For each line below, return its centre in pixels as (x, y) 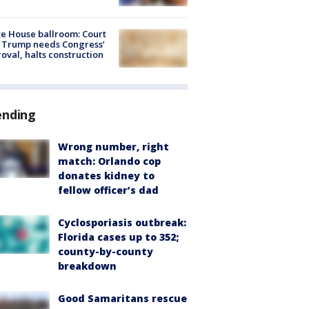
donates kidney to (106, 176)
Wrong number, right (113, 147)
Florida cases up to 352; (118, 237)
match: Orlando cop (109, 161)
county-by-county (106, 252)
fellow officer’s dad (108, 190)
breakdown (87, 266)
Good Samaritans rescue (122, 299)
